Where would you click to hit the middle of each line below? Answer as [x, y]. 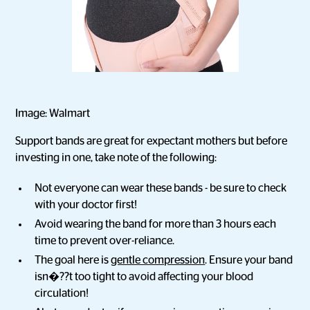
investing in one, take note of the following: [116, 158]
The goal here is [73, 260]
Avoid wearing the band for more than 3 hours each [156, 224]
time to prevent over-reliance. [105, 241]
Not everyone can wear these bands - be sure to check [161, 188]
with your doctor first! [86, 205]
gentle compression [158, 260]
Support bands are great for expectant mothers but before [152, 141]
